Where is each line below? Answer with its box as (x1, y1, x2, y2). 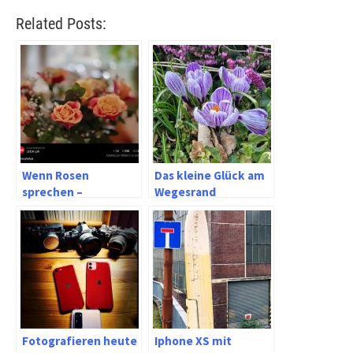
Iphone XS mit (154, 333, 232, 348)
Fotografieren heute (22, 333, 137, 348)
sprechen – (22, 184, 83, 199)
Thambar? (22, 217, 78, 232)
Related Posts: (16, 13, 106, 33)
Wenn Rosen (22, 167, 89, 183)
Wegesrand (154, 184, 216, 199)
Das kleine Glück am (154, 167, 265, 183)
